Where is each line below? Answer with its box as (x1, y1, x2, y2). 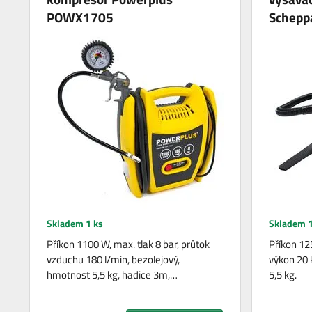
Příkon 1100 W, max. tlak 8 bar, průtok (47, 236, 210, 253)
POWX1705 (47, 7, 114, 28)
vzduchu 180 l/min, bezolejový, (47, 251, 180, 268)
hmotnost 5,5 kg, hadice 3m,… (47, 267, 178, 283)
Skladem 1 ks (47, 216, 104, 231)
